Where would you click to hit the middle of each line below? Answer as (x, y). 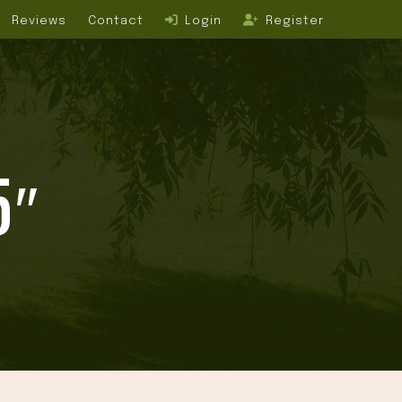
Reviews (39, 20)
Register (293, 20)
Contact (115, 20)
